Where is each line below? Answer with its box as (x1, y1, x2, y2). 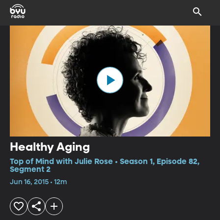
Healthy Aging (10, 141, 90, 153)
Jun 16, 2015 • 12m (10, 178, 67, 186)
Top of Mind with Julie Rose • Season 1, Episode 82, (10, 158, 199, 166)
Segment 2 (10, 165, 51, 174)
